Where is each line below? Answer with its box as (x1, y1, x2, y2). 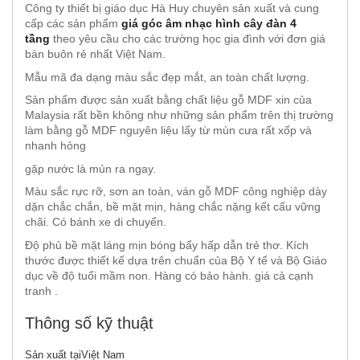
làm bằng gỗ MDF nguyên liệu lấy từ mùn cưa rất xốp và (25, 125, 312, 137)
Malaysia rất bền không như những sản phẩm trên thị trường (25, 109, 333, 121)
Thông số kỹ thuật (25, 313, 153, 332)
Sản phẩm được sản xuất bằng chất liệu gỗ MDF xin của (25, 94, 312, 106)
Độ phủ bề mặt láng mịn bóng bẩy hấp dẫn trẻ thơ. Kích (25, 239, 309, 252)
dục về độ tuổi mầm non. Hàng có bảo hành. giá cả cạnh (25, 269, 313, 282)
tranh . (25, 284, 58, 297)
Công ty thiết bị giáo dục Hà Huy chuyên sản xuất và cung (25, 2, 319, 14)
